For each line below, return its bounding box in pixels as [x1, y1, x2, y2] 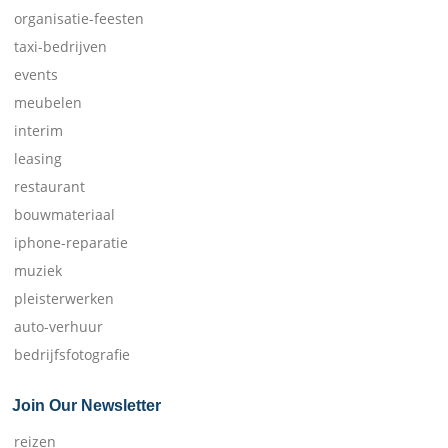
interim [14, 121, 63, 140]
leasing [14, 149, 62, 168]
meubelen [14, 93, 82, 112]
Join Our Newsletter [12, 397, 161, 414]
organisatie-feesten [14, 9, 144, 28]
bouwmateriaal [14, 205, 115, 224]
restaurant [14, 177, 85, 196]
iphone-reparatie [14, 233, 128, 252]
